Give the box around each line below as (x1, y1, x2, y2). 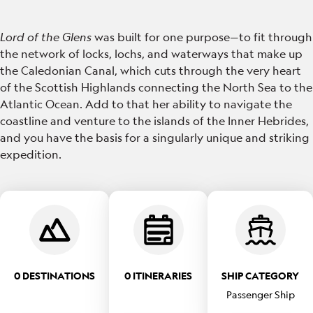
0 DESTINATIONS (14, 268, 95, 282)
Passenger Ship (226, 287, 295, 301)
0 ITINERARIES (124, 268, 192, 282)
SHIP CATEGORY (221, 268, 299, 282)
